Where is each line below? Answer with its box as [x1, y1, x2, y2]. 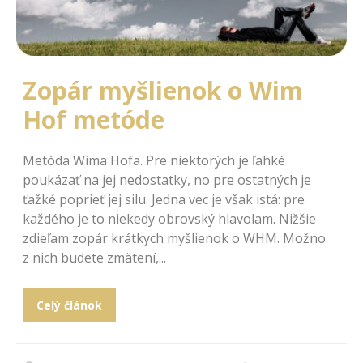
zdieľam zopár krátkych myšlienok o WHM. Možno [23, 228, 326, 247]
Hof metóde [23, 102, 164, 136]
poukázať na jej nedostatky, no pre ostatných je [23, 170, 311, 189]
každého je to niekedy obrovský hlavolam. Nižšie [23, 209, 316, 228]
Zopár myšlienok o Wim [23, 73, 303, 107]
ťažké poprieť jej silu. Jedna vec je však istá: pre [23, 190, 305, 208]
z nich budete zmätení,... [23, 248, 166, 267]
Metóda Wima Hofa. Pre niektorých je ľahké [23, 151, 285, 169]
